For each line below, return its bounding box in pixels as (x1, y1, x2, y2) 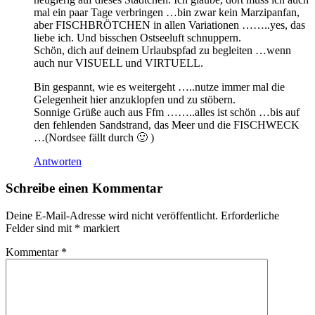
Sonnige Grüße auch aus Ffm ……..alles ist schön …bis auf (34, 105, 300, 118)
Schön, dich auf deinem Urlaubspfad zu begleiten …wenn (34, 44, 291, 56)
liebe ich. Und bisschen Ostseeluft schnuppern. (34, 31, 241, 44)
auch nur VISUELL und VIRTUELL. (34, 56, 203, 69)
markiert (80, 222, 120, 235)
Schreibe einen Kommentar (6, 181, 162, 196)
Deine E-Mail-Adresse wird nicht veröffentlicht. (6, 210, 218, 222)
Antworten (34, 155, 82, 167)
